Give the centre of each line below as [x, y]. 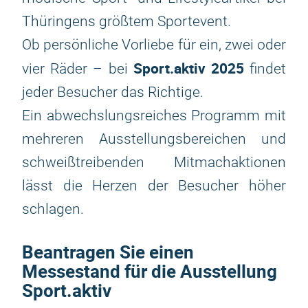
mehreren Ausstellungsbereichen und [154, 139]
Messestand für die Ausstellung [150, 271]
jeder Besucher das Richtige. [113, 92]
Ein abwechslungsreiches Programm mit [154, 115]
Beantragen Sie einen [108, 252]
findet [265, 69]
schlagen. [53, 209]
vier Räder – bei [78, 69]
